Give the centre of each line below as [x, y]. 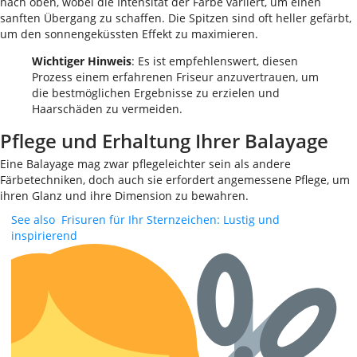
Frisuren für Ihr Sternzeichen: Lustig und [171, 220]
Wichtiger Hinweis [82, 61]
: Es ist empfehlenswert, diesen [215, 61]
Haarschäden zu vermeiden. [107, 109]
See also [33, 220]
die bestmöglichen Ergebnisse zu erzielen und [156, 93]
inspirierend [44, 236]
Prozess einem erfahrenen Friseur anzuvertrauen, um [175, 77]
